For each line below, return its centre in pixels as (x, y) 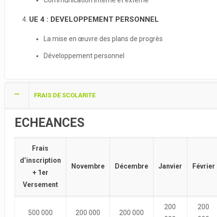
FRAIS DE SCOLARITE (64, 95)
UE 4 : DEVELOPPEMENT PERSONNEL (94, 19)
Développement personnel (84, 56)
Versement (40, 185)
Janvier (170, 166)
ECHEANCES (49, 123)
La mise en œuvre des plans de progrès (103, 39)
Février (203, 166)
